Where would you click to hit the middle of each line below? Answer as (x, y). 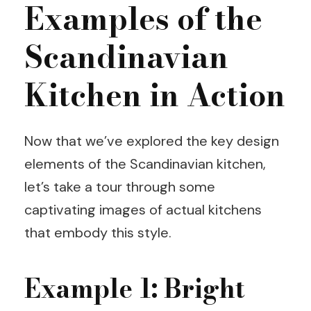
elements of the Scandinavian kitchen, (145, 164)
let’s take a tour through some (120, 187)
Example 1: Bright (135, 288)
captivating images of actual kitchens (143, 210)
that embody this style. (98, 233)
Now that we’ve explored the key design (152, 141)
